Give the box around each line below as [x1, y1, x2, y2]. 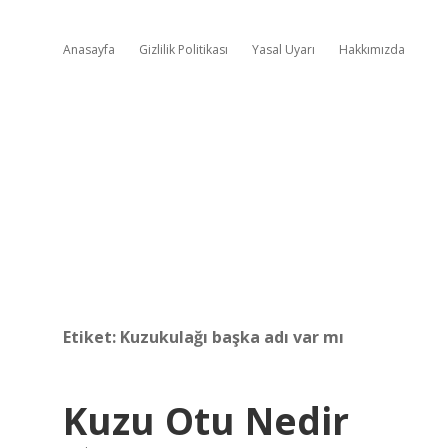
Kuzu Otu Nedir [63, 395, 349, 446]
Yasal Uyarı [252, 41, 315, 58]
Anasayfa [63, 41, 115, 58]
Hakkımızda [339, 41, 405, 58]
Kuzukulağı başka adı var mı [120, 326, 344, 348]
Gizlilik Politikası [139, 41, 228, 58]
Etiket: [63, 326, 120, 348]
